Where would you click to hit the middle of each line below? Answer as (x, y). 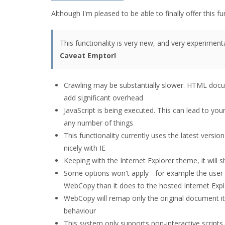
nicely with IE (85, 148)
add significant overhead (103, 98)
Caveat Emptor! (88, 55)
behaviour (80, 211)
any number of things (98, 123)
